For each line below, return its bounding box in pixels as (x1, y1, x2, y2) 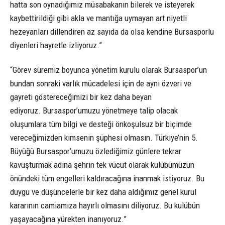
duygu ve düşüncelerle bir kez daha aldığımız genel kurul (10, 186, 196, 197)
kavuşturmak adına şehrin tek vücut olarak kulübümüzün (10, 159, 194, 170)
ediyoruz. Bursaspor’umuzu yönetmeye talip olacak (10, 105, 178, 116)
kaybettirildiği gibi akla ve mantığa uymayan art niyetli (10, 13, 187, 23)
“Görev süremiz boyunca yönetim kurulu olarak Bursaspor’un (10, 64, 207, 75)
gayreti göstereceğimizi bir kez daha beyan (10, 91, 152, 102)
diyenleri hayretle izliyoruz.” (10, 40, 102, 50)
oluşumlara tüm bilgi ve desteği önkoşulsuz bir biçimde (10, 119, 192, 129)
